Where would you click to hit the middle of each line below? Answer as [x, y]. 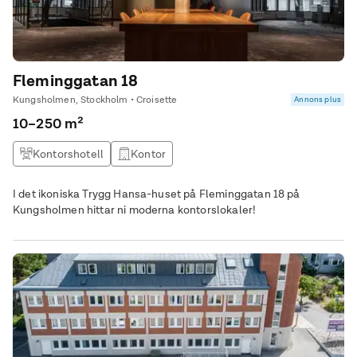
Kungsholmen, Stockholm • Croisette [95, 100]
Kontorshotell [69, 154]
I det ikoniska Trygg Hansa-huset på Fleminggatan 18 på [157, 194]
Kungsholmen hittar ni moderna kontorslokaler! [135, 210]
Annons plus [318, 99]
